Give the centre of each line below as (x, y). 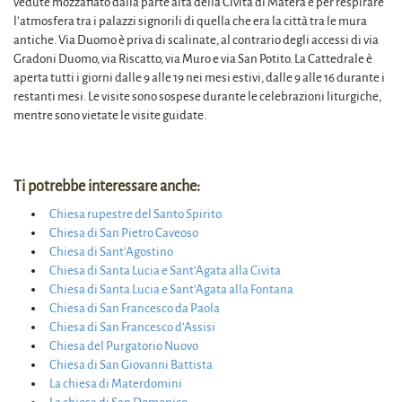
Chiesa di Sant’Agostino (111, 251)
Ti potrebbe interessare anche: (107, 186)
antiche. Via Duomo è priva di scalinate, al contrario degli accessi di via (196, 39)
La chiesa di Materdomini (116, 383)
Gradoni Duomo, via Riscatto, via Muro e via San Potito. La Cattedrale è (193, 58)
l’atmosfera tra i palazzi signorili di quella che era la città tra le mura (190, 21)
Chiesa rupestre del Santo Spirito (135, 214)
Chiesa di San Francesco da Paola (135, 308)
